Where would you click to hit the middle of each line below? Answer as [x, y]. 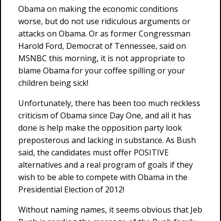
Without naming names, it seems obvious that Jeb [110, 210]
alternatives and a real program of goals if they [106, 165]
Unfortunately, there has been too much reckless [109, 103]
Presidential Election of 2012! [71, 189]
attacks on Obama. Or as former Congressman [104, 34]
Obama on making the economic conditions [98, 9]
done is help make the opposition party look [100, 128]
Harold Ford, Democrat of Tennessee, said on [102, 46]
